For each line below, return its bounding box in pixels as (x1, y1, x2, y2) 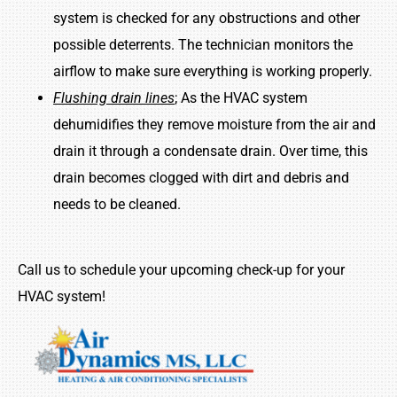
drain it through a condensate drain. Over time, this (53, 142, 368, 160)
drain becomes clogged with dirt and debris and (53, 168, 349, 186)
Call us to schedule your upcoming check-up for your (18, 261, 345, 279)
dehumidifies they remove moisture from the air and (53, 115, 376, 133)
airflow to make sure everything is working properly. (53, 62, 372, 80)
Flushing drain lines (53, 89, 175, 106)
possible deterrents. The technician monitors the (53, 35, 353, 53)
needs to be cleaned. (53, 195, 181, 213)
